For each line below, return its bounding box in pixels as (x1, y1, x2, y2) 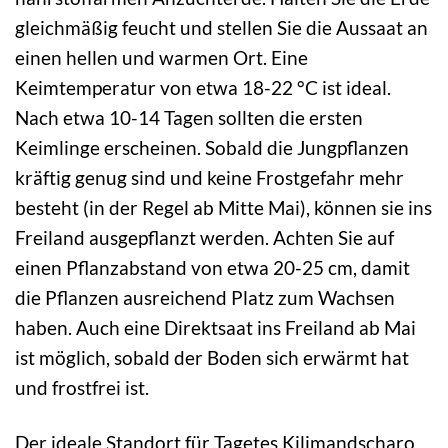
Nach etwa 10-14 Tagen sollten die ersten (15, 105, 363, 129)
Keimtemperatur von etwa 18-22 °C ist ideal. (15, 75, 391, 99)
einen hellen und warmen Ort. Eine (15, 45, 308, 69)
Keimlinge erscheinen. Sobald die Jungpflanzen (15, 135, 409, 159)
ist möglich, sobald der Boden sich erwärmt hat (15, 345, 409, 369)
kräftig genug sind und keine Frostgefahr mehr (15, 165, 404, 189)
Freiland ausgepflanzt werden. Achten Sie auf (15, 225, 394, 249)
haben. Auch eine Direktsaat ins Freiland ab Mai (15, 315, 416, 339)
